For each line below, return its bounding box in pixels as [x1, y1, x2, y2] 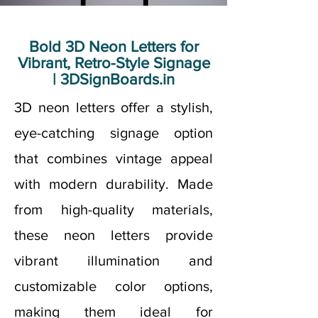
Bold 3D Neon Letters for [28, 38, 199, 55]
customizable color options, [14, 278, 213, 294]
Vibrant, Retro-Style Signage [17, 55, 210, 71]
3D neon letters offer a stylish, [14, 99, 213, 115]
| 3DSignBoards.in [53, 71, 175, 87]
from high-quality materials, [14, 202, 213, 217]
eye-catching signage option [14, 125, 213, 141]
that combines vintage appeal [14, 150, 213, 166]
